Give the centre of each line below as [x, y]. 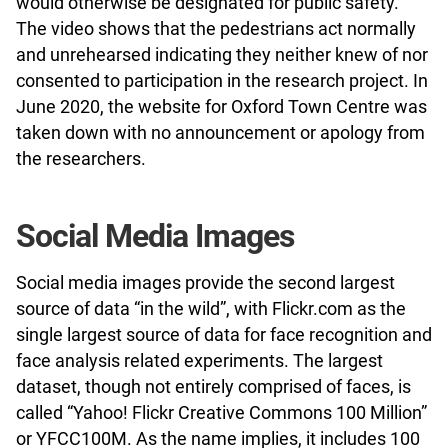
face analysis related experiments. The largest [199, 360]
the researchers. [81, 158]
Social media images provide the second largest [205, 282]
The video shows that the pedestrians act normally [216, 28]
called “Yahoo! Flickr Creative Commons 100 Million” [221, 412]
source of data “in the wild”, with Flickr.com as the [211, 308]
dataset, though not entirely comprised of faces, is [213, 386]
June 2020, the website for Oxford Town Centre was [221, 106]
